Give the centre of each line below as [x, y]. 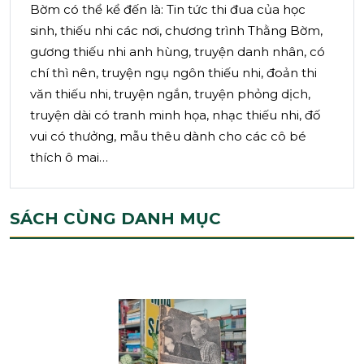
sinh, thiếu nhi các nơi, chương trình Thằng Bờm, [176, 31]
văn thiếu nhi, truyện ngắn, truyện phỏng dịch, [170, 94]
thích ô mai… [69, 158]
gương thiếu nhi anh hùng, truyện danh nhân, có [178, 52]
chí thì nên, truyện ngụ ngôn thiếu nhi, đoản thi [173, 73]
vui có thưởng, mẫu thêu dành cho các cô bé [168, 136]
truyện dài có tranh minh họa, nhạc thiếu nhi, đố [175, 115]
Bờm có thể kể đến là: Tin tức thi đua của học [168, 10]
